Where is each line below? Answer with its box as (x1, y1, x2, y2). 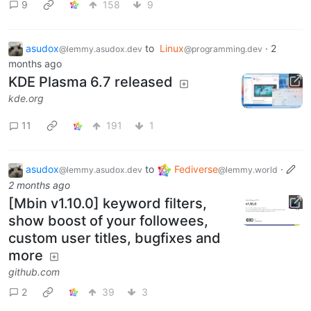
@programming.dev (184, 43, 262, 54)
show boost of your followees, (8, 212, 208, 229)
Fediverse (174, 162, 218, 175)
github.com (8, 265, 60, 278)
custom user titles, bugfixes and (8, 229, 221, 246)
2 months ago (8, 178, 70, 191)
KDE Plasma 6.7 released (8, 74, 173, 91)
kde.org (8, 92, 44, 105)
